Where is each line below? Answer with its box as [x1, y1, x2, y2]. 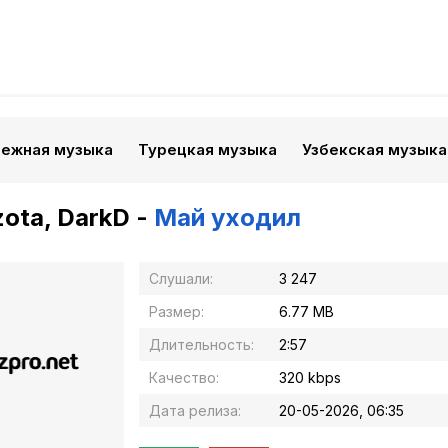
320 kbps [279, 369, 341, 386]
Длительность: [149, 336, 254, 353]
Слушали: [149, 270, 213, 287]
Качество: [149, 369, 219, 386]
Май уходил [154, 203, 301, 232]
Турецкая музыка [138, 140, 277, 159]
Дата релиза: [149, 402, 241, 419]
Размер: [149, 303, 204, 320]
